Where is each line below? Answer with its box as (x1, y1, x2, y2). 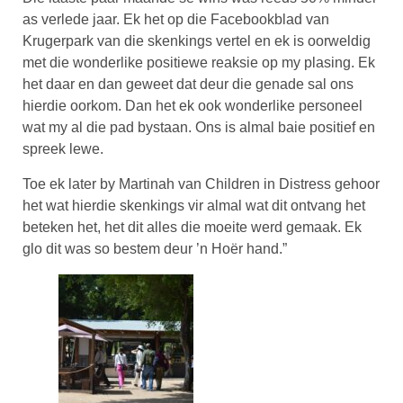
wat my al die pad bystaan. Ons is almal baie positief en (22, 120, 375, 136)
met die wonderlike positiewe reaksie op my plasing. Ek (22, 55, 375, 71)
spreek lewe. (22, 141, 103, 157)
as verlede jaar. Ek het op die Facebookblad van (22, 12, 329, 28)
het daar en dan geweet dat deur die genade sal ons (22, 76, 354, 93)
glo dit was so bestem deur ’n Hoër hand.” (22, 240, 287, 256)
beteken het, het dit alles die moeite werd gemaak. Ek (22, 219, 362, 235)
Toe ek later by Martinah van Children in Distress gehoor (22, 175, 380, 192)
